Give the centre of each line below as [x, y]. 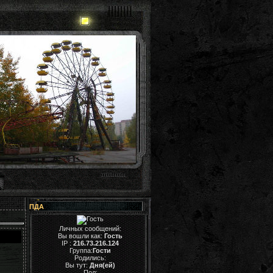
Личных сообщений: [90, 229]
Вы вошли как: [81, 236]
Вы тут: [76, 265]
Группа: [81, 250]
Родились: [90, 258]
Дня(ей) [101, 265]
